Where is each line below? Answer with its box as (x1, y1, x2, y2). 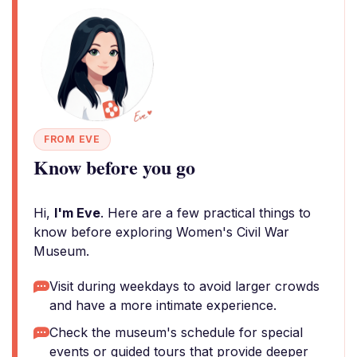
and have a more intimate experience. (49, 297, 277, 313)
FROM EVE (44, 133, 100, 145)
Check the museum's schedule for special (49, 324, 303, 340)
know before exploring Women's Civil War (33, 224, 289, 240)
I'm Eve (54, 205, 100, 221)
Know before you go (33, 153, 195, 181)
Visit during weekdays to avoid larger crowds (49, 278, 320, 294)
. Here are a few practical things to (100, 205, 311, 221)
